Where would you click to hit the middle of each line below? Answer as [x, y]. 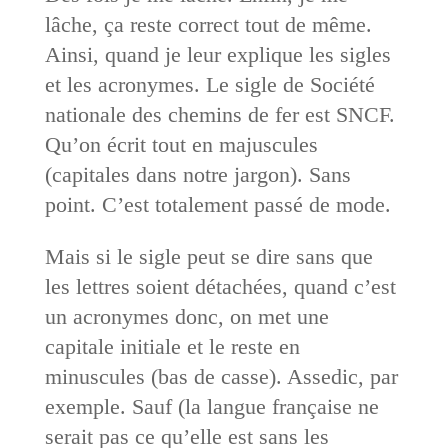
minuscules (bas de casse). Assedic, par [221, 376]
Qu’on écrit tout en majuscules [181, 144]
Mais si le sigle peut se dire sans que [208, 256]
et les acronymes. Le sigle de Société [209, 84]
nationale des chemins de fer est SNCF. [219, 114]
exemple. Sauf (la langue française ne [211, 406]
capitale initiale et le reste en [172, 346]
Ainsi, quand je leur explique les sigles [217, 54]
